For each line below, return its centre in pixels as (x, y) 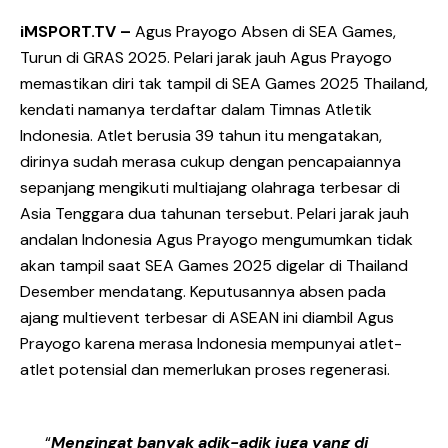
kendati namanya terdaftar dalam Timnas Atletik (196, 109)
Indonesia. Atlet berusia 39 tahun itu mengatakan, (201, 135)
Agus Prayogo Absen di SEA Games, (263, 31)
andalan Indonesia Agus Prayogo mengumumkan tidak (216, 239)
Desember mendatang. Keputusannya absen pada (203, 291)
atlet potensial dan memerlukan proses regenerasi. (205, 369)
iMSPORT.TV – (75, 31)
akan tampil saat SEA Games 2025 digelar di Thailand (214, 265)
